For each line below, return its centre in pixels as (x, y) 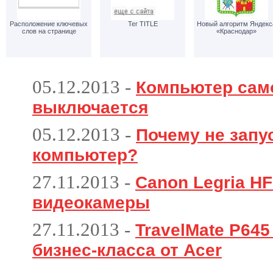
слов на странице (49, 31)
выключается (90, 108)
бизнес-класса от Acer (127, 250)
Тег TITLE (143, 24)
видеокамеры (91, 203)
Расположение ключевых (49, 24)
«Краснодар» (236, 31)
